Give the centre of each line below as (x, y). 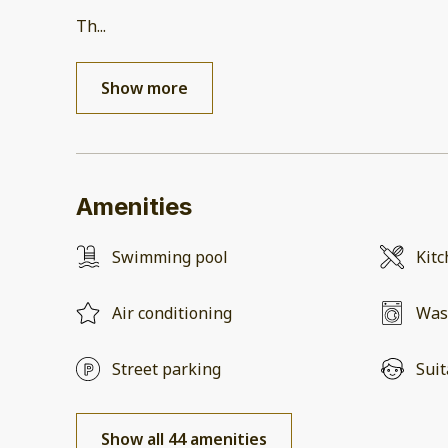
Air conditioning (172, 313)
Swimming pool (170, 257)
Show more (144, 88)
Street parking (166, 369)
